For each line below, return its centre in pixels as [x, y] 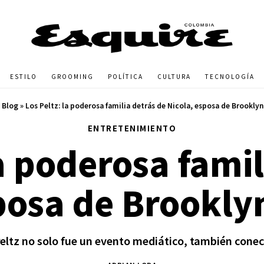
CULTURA [174, 77]
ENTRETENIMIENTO [132, 128]
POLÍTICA [125, 77]
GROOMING [72, 77]
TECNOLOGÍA [230, 77]
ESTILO [23, 77]
